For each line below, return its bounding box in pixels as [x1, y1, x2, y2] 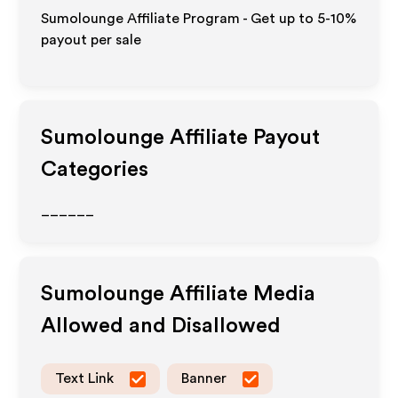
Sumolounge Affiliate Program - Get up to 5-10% [41, 12, 357, 26]
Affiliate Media [164, 283, 316, 305]
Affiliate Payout [164, 127, 321, 148]
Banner [181, 371, 227, 386]
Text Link [55, 371, 115, 386]
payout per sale [41, 33, 142, 47]
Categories [41, 159, 149, 180]
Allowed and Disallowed [41, 315, 282, 337]
